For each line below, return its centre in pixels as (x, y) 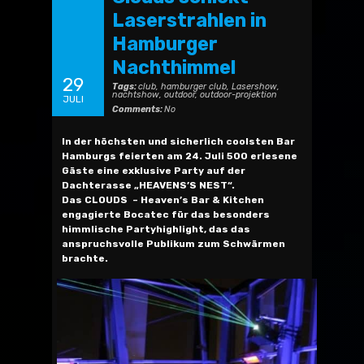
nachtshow (136, 94)
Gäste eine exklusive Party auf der (154, 170)
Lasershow (254, 86)
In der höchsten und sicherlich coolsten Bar (178, 141)
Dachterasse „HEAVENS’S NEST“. (148, 185)
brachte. (85, 258)
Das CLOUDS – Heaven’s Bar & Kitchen (163, 199)
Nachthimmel (174, 67)
